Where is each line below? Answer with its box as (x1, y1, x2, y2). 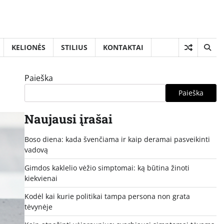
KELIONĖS (11, 42, 45, 52)
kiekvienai (24, 173, 57, 183)
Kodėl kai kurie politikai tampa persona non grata (24, 191, 190, 201)
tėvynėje (24, 201, 52, 211)
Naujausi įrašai (24, 110, 112, 127)
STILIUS (61, 42, 87, 52)
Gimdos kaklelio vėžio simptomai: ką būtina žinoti (24, 162, 189, 172)
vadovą (24, 144, 48, 154)
